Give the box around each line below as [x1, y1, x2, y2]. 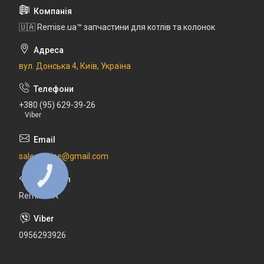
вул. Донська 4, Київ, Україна [19, 61, 131, 71]
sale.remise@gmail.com [19, 151, 108, 161]
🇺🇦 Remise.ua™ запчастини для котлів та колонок [19, 22, 215, 32]
